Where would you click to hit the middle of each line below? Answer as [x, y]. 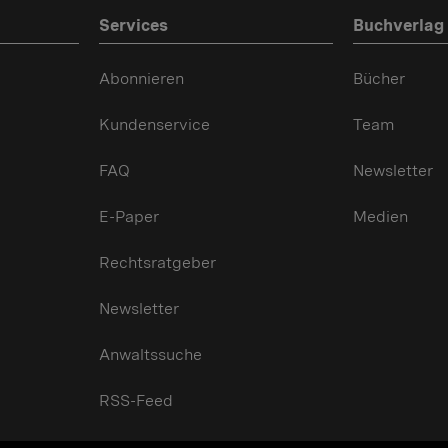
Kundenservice [154, 124]
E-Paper [129, 216]
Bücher [378, 78]
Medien [380, 216]
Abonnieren [141, 78]
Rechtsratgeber [157, 262]
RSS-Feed [136, 400]
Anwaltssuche [150, 354]
